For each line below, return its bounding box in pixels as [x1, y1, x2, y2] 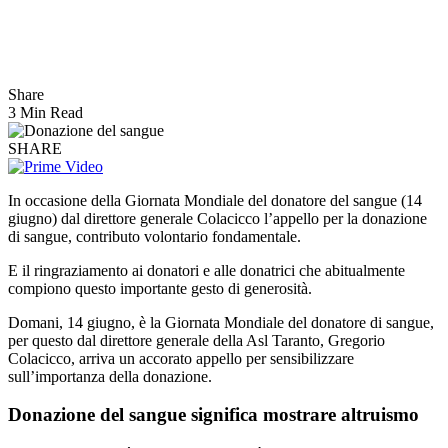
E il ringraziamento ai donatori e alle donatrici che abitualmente [8, 261, 405, 279]
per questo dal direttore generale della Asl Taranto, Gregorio [8, 331, 385, 349]
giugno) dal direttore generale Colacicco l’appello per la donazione [8, 209, 427, 227]
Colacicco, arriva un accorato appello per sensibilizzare [8, 349, 354, 367]
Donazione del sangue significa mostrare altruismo [8, 404, 419, 426]
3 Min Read [8, 103, 83, 121]
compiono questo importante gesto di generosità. [8, 279, 312, 297]
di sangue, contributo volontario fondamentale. [8, 227, 301, 245]
